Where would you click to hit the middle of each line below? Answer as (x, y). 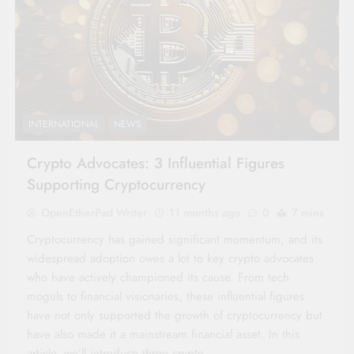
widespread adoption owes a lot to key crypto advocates (170, 258)
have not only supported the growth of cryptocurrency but (175, 315)
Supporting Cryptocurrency (116, 184)
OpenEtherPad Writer (94, 212)
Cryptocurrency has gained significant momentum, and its (175, 239)
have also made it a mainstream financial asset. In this (163, 334)
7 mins (308, 212)
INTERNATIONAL (64, 124)
